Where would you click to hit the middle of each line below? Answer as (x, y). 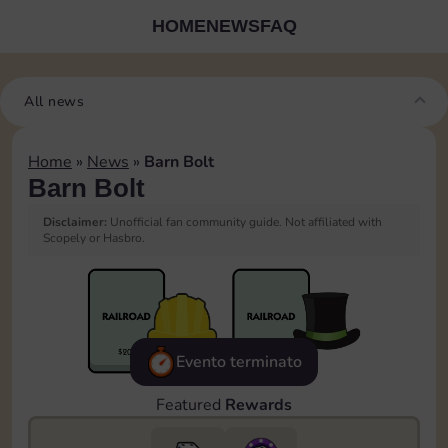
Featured (190, 405)
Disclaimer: (75, 222)
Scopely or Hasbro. (94, 238)
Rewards (258, 405)
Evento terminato (239, 362)
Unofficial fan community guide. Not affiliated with (244, 222)
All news (54, 101)
